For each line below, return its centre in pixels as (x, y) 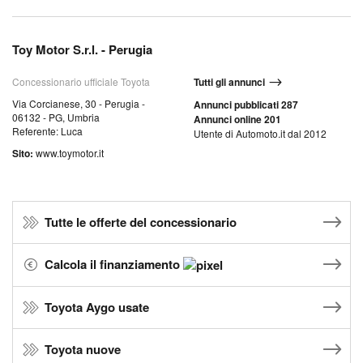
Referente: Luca (47, 131)
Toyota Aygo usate (97, 307)
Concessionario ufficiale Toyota (81, 81)
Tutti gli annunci (229, 82)
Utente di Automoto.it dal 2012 (260, 133)
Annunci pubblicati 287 (246, 105)
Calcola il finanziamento (114, 264)
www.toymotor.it (70, 153)
